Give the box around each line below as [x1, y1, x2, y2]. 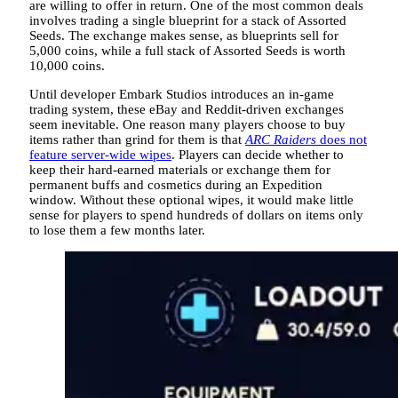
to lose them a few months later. [29, 223, 205, 238]
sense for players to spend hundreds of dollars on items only [29, 208, 363, 223]
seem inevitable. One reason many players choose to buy [29, 117, 346, 132]
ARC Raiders [245, 132, 316, 147]
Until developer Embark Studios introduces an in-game [29, 87, 334, 102]
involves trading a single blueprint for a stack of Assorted [29, 13, 346, 28]
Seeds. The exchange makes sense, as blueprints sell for [29, 28, 338, 44]
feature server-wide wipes [29, 147, 171, 163]
